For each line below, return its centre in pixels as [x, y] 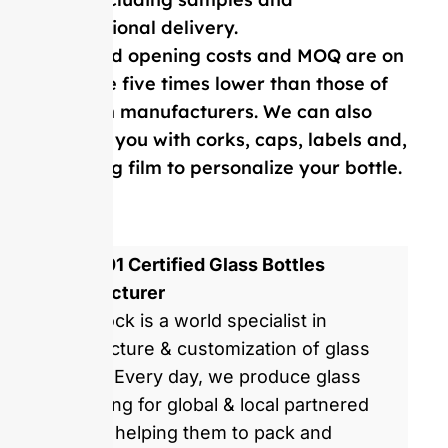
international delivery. [139, 27]
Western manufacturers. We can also [206, 111]
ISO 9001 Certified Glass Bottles [185, 265]
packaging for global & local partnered [207, 405]
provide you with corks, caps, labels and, [223, 139]
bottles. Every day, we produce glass [203, 377]
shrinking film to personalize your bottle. [221, 167]
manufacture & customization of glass [207, 349]
